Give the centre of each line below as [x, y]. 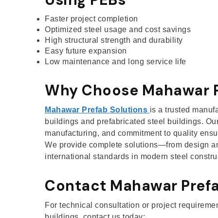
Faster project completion [91, 18]
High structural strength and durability [114, 40]
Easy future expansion [86, 51]
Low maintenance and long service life [116, 61]
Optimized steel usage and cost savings [118, 29]
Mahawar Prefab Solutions [96, 109]
